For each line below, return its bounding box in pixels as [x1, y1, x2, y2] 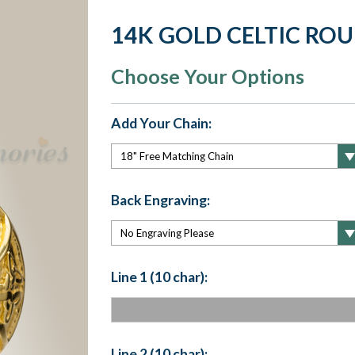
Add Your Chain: [110, 115, 212, 132]
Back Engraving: [110, 191, 210, 208]
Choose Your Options [110, 64, 304, 88]
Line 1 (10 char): [110, 268, 208, 285]
